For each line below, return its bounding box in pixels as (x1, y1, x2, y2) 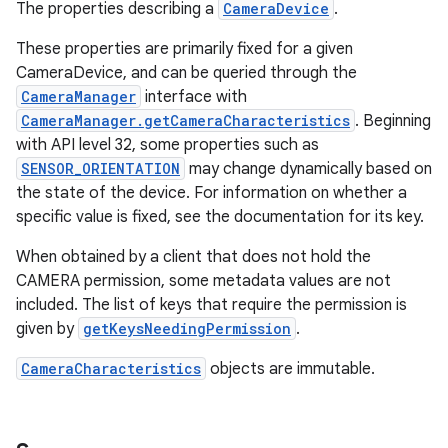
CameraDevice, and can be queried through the (16, 63, 357, 83)
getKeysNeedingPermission (83, 319, 291, 338)
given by (16, 319, 78, 339)
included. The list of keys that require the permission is (16, 295, 407, 315)
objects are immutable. (206, 359, 375, 379)
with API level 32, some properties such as (16, 135, 319, 155)
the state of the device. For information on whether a (16, 183, 407, 203)
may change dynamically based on (185, 159, 432, 179)
